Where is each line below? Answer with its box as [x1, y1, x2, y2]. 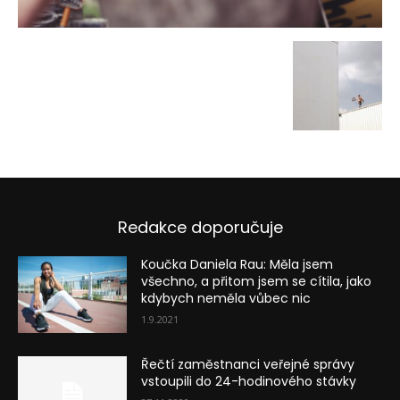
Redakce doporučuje [117, 216, 283, 239]
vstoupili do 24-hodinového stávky [141, 371, 357, 390]
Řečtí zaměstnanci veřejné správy [141, 354, 355, 373]
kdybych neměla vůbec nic [141, 289, 312, 308]
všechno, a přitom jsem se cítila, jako [141, 272, 372, 291]
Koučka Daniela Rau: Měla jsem [141, 255, 334, 274]
